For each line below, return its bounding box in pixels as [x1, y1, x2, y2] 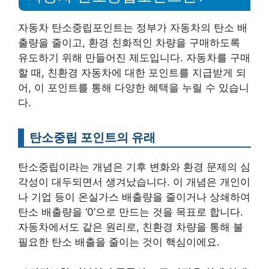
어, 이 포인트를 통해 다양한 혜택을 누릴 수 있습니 [18, 82, 249, 94]
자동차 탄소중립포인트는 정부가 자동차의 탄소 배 [18, 22, 247, 34]
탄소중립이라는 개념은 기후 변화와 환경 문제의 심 [18, 161, 250, 174]
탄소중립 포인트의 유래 [29, 130, 156, 145]
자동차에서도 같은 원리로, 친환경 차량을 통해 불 [18, 221, 243, 234]
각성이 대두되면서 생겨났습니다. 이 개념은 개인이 [18, 176, 250, 189]
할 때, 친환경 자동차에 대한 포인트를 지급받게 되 [18, 67, 246, 79]
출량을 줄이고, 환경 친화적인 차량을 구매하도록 [18, 37, 240, 49]
